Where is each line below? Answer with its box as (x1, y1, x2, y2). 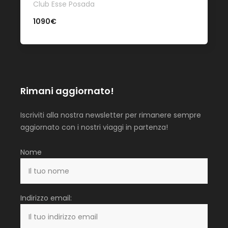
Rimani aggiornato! (20, 84, 114, 98)
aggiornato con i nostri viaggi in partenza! (20, 122, 168, 133)
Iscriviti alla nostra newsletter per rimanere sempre (20, 110, 201, 121)
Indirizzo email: (20, 193, 72, 204)
